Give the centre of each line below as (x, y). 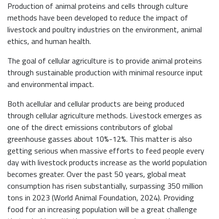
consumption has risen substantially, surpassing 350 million (105, 186)
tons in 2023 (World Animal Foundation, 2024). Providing (101, 198)
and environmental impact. (51, 84)
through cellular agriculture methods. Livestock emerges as (105, 116)
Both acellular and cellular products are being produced (96, 104)
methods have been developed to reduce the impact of (98, 18)
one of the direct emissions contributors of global (90, 127)
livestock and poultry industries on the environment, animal (105, 30)
